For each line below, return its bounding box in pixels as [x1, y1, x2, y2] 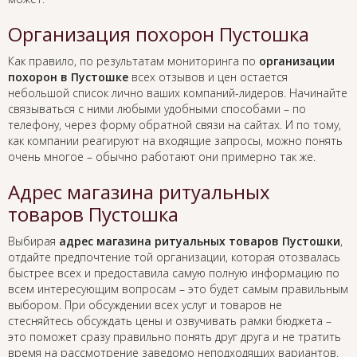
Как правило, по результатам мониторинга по [8, 53, 259, 69]
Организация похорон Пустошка [8, 21, 309, 48]
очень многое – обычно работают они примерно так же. [8, 149, 316, 165]
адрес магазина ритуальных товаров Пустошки [59, 233, 340, 249]
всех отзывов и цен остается [128, 69, 288, 85]
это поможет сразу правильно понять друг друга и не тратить [8, 329, 341, 345]
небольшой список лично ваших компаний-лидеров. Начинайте [8, 85, 347, 101]
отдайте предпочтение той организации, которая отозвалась [8, 249, 340, 265]
